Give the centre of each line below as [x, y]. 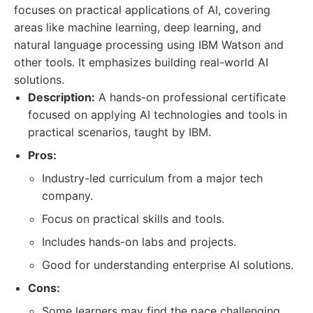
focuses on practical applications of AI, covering [142, 10]
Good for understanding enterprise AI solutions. [168, 265]
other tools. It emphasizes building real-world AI [141, 62]
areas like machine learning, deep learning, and [138, 27]
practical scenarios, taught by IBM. [119, 132]
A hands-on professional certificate [190, 97]
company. [67, 196]
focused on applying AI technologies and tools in [158, 115]
